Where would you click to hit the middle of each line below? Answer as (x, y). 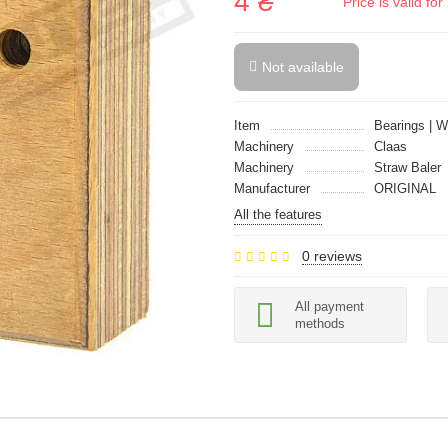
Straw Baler (407, 167)
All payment (329, 306)
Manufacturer (272, 188)
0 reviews (332, 256)
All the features (278, 214)
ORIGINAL (405, 188)
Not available (303, 67)
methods (320, 323)
